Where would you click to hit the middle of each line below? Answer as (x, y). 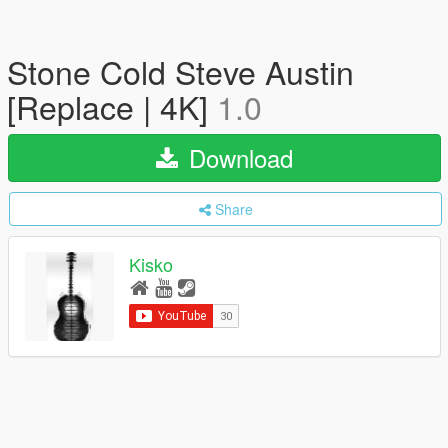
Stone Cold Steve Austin (180, 71)
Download (237, 157)
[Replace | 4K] (112, 106)
